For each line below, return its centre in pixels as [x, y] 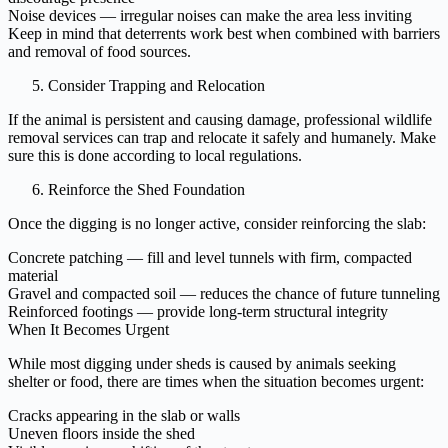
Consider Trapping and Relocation [156, 85]
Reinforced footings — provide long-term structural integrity [198, 311]
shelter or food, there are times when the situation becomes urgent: [216, 381]
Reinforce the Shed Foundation [146, 189]
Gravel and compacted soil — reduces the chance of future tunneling [224, 293]
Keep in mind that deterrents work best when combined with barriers [224, 33]
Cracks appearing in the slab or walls [124, 415]
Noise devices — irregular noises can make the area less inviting [210, 15]
